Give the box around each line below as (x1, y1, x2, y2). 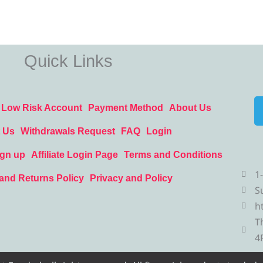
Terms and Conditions (124, 149, 223, 160)
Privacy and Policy (90, 173, 173, 183)
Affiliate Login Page (31, 149, 119, 160)
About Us (168, 102, 211, 113)
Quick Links (23, 52, 113, 71)
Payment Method (87, 102, 163, 113)
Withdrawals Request (20, 126, 115, 136)
